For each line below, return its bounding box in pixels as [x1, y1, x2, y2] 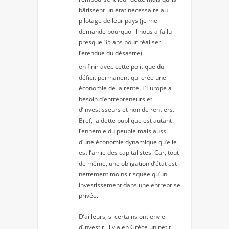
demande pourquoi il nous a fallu [79, 27, 172, 36]
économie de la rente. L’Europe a [79, 83, 172, 93]
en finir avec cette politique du [79, 62, 164, 71]
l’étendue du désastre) [79, 48, 142, 57]
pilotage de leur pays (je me [79, 16, 157, 25]
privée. [79, 191, 98, 200]
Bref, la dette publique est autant [79, 116, 172, 125]
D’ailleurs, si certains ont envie [79, 212, 165, 221]
